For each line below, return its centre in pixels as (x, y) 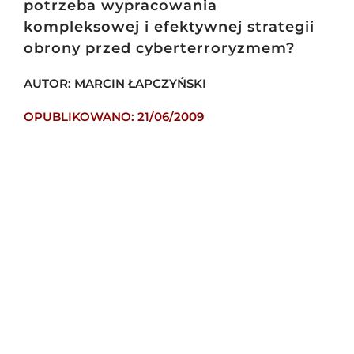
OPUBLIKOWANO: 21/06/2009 (113, 117)
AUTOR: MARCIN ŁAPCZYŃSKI (115, 84)
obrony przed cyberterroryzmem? (159, 49)
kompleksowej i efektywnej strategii (169, 27)
